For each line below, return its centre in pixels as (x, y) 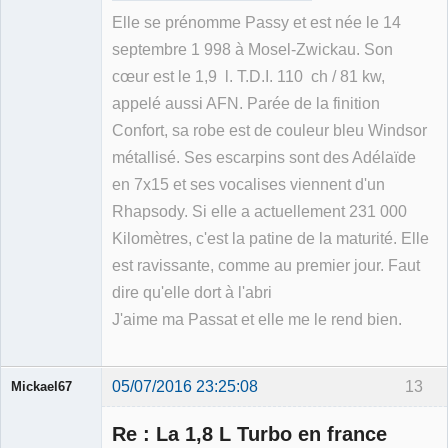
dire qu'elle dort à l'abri (192, 292)
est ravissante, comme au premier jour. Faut (266, 265)
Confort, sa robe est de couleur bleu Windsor (269, 130)
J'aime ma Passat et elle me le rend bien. (257, 319)
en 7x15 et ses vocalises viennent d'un (248, 184)
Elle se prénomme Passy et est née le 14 (256, 22)
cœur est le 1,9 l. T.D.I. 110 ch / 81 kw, (248, 76)
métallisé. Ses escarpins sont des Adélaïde (264, 157)
